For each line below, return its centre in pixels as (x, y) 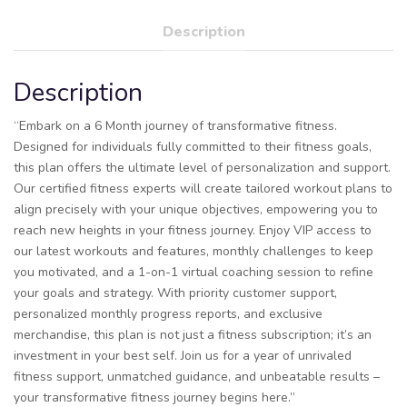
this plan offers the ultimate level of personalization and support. (202, 168)
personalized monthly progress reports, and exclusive (168, 314)
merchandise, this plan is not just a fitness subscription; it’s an (193, 335)
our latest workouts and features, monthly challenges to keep (194, 252)
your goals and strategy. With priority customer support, (175, 293)
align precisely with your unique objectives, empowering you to (196, 210)
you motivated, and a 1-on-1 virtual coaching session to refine (194, 273)
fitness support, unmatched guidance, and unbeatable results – (197, 377)
